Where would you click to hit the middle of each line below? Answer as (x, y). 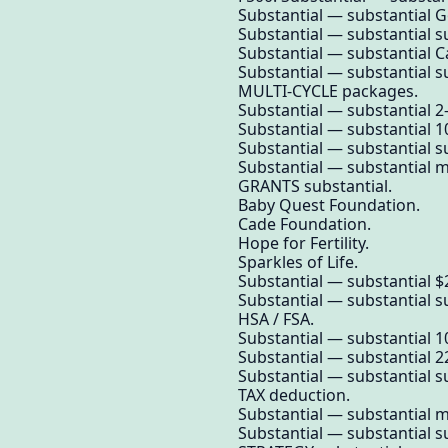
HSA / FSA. (276, 318)
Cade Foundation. (304, 223)
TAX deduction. (294, 394)
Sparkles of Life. (298, 261)
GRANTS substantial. (315, 185)
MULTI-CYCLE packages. (328, 90)
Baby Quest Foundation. (329, 204)
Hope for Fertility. (303, 242)
